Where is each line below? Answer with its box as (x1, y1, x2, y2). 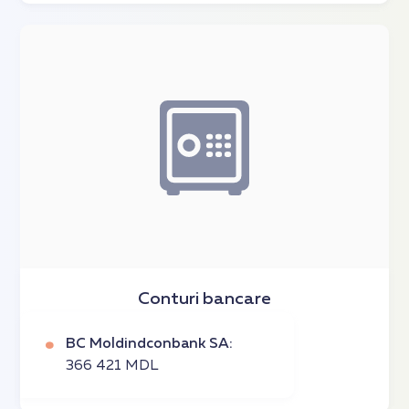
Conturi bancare (138, 289, 271, 308)
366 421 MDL (66, 358, 160, 373)
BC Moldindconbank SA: (66, 336, 234, 351)
